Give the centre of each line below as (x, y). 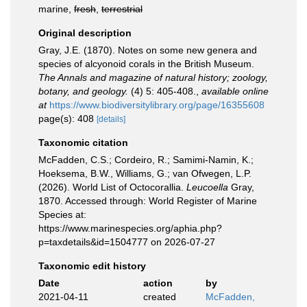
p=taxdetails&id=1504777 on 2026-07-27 (127, 242)
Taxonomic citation (83, 143)
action (158, 283)
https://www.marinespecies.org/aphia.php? (130, 228)
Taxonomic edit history (92, 266)
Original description (85, 33)
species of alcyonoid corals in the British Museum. (146, 64)
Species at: (62, 214)
